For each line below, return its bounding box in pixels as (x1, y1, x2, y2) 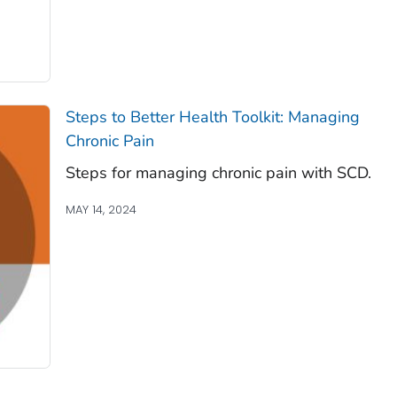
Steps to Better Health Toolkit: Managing (65, 106, 360, 128)
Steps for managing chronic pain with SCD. (65, 162, 371, 184)
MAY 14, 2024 (65, 201, 136, 219)
